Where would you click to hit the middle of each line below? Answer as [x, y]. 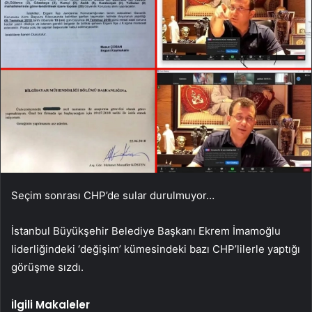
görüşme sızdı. [47, 267]
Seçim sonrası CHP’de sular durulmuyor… [113, 195]
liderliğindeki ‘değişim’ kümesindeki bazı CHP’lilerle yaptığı [156, 249]
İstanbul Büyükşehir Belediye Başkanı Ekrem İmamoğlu [146, 231]
